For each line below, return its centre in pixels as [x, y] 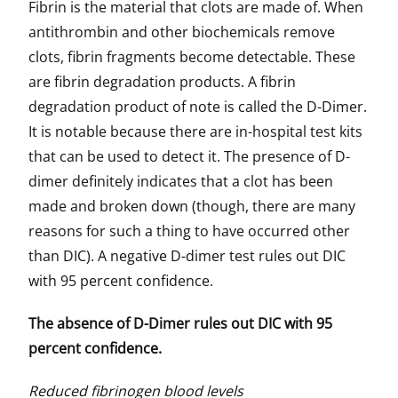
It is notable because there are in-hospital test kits [195, 131]
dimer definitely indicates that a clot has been [181, 181]
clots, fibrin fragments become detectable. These [192, 57]
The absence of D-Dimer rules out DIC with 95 [180, 323]
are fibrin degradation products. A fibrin [162, 82]
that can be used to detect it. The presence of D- [189, 156]
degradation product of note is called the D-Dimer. [198, 107]
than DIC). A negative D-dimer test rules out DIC [187, 256]
